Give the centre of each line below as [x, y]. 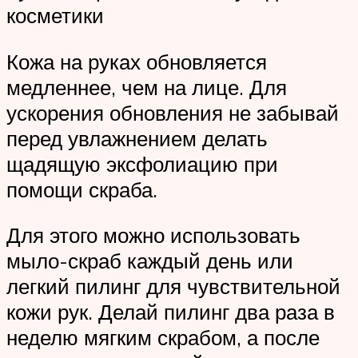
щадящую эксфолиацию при [142, 163]
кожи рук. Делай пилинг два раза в [171, 312]
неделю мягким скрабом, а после [163, 338]
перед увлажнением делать [137, 138]
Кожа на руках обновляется [137, 61]
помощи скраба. [82, 189]
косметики [55, 16]
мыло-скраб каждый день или [150, 261]
